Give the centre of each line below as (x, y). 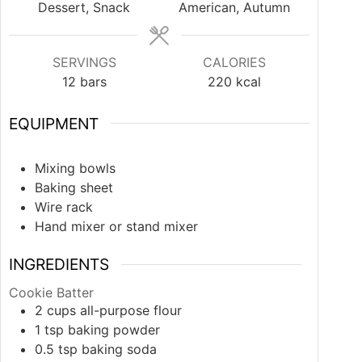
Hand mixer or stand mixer (116, 227)
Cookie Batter (51, 293)
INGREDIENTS (59, 265)
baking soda (119, 349)
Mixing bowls (75, 168)
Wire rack (64, 207)
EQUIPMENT (54, 123)
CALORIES (235, 62)
